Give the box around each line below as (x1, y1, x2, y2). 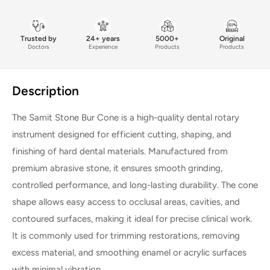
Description (12, 83, 79, 99)
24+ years (86, 34, 120, 43)
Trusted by (20, 34, 57, 43)
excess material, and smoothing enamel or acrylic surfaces (12, 246, 246, 258)
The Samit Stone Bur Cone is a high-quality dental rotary (12, 111, 239, 123)
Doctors (27, 43, 49, 51)
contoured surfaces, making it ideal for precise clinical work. (12, 213, 252, 224)
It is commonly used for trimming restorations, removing (12, 230, 240, 241)
